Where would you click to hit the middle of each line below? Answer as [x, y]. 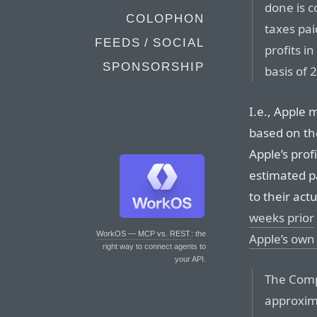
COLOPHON [165, 19]
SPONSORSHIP [154, 67]
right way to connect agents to [154, 246]
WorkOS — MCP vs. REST [143, 234]
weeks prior [282, 218]
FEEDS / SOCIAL [150, 43]
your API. [190, 259]
